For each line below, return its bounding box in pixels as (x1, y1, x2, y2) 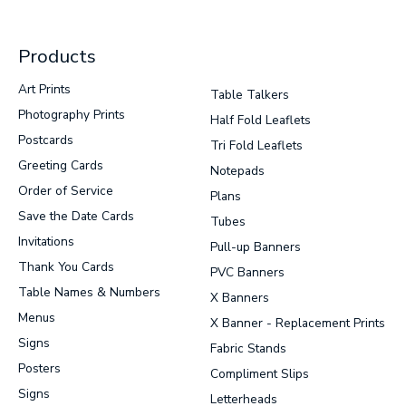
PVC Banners (210, 263, 285, 281)
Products (18, 43, 96, 69)
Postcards (18, 130, 73, 149)
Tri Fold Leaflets (210, 136, 303, 154)
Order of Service (18, 181, 113, 199)
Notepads (210, 161, 265, 179)
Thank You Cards (18, 257, 114, 275)
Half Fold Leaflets (210, 111, 311, 129)
